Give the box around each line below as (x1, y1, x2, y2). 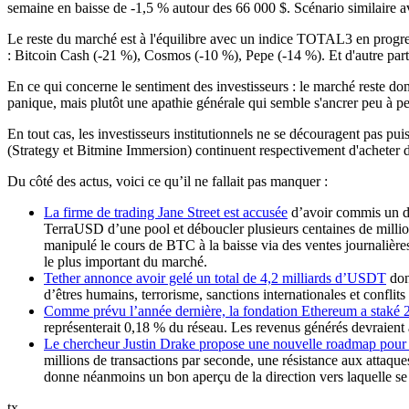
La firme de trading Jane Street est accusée (44, 204, 288, 221)
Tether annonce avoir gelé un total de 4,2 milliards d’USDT (44, 270, 386, 287)
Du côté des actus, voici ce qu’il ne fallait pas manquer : (7, 173, 328, 190)
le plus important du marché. (44, 254, 207, 270)
